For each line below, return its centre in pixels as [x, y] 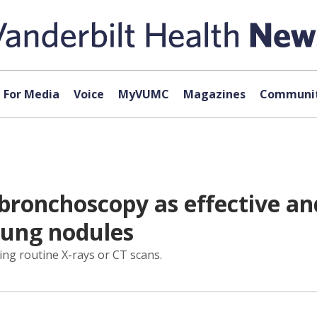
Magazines [214, 94]
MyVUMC [143, 94]
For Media [31, 94]
